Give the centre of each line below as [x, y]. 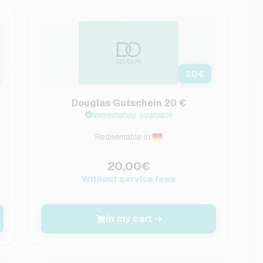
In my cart [129, 219]
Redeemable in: [123, 137]
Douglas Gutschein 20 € [129, 103]
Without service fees [129, 179]
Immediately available [132, 115]
